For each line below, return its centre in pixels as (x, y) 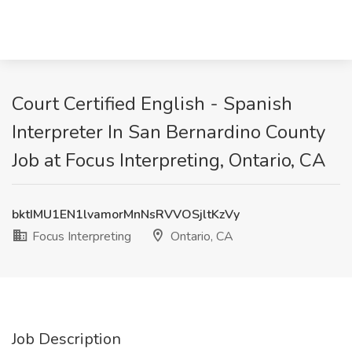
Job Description (66, 339)
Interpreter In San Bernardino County (169, 132)
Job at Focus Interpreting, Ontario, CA (169, 160)
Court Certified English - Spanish (152, 104)
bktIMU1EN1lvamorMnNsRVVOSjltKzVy (126, 214)
